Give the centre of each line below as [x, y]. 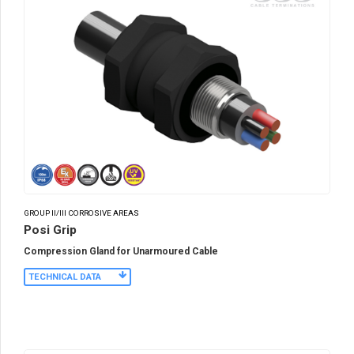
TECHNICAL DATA [65, 277]
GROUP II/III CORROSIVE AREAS [81, 213]
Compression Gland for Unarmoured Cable [121, 252]
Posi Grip [50, 230]
